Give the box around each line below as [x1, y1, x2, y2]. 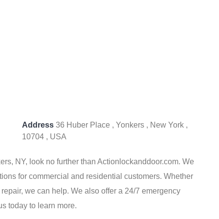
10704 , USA [22, 132, 66, 141]
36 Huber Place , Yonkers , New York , [53, 121, 188, 130]
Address [22, 121, 54, 130]
